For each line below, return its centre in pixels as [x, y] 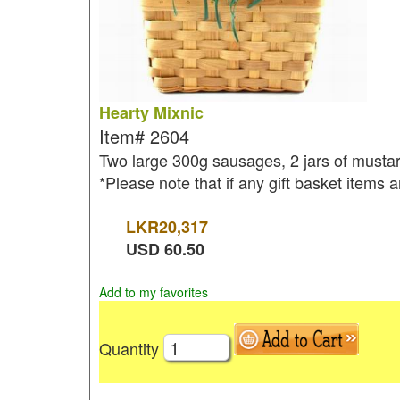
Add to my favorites [153, 292]
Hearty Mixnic [151, 112]
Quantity [131, 348]
